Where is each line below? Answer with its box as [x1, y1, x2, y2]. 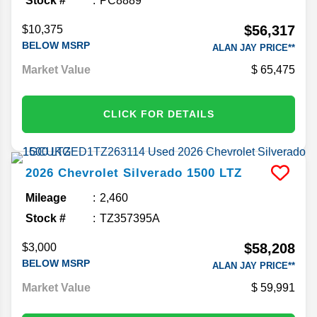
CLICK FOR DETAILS [103, 108, 214, 120]
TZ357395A [100, 212, 160, 224]
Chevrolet [58, 166, 119, 180]
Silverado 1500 [123, 166, 215, 180]
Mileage [25, 191, 67, 204]
